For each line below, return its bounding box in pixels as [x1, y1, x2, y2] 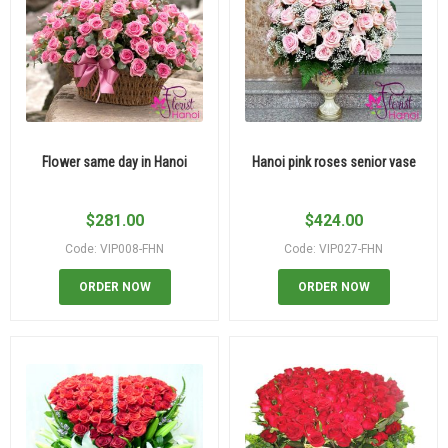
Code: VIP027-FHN [284, 242, 383, 257]
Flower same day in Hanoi [42, 154, 187, 171]
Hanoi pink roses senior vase [251, 154, 416, 171]
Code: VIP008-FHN [65, 242, 164, 257]
